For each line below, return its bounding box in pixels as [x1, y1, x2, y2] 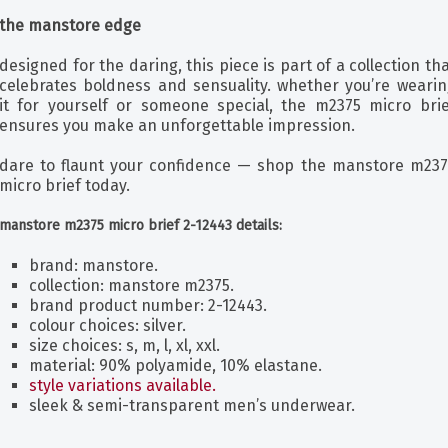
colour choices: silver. [29, 316, 186, 335]
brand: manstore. [29, 256, 158, 275]
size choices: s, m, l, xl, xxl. [29, 336, 220, 355]
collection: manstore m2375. [29, 276, 234, 295]
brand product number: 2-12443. [29, 296, 267, 315]
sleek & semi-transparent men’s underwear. [29, 396, 355, 415]
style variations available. [29, 376, 216, 395]
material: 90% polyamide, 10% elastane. [29, 356, 322, 375]
